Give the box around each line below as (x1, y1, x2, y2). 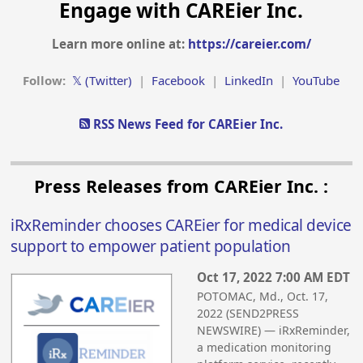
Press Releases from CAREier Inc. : (34, 174, 329, 199)
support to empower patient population (11, 236, 291, 258)
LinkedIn (224, 71, 274, 88)
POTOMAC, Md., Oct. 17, (197, 288, 329, 304)
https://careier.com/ (187, 35, 311, 52)
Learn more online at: (51, 35, 188, 52)
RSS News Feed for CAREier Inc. (90, 115, 284, 132)
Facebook (152, 71, 206, 88)
